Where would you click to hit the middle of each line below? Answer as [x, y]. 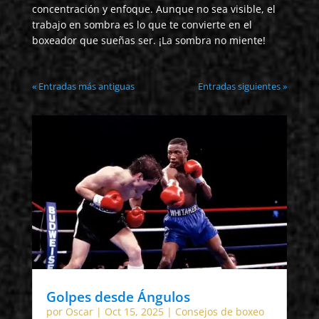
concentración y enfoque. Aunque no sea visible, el [153, 9]
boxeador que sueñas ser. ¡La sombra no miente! [148, 41]
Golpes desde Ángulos [118, 297]
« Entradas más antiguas [83, 87]
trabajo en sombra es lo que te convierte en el [142, 25]
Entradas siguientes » [243, 87]
